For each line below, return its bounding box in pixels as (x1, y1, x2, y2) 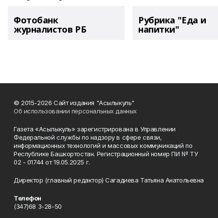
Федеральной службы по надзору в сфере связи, (14, 133, 162, 141)
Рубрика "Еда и (138, 14, 206, 26)
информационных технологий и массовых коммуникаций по (14, 141, 193, 149)
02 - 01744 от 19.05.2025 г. (14, 158, 90, 166)
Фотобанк (14, 14, 58, 26)
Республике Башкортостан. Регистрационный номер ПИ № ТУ (14, 149, 198, 158)
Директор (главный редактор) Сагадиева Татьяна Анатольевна (14, 176, 204, 184)
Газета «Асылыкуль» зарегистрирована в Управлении (14, 125, 176, 133)
